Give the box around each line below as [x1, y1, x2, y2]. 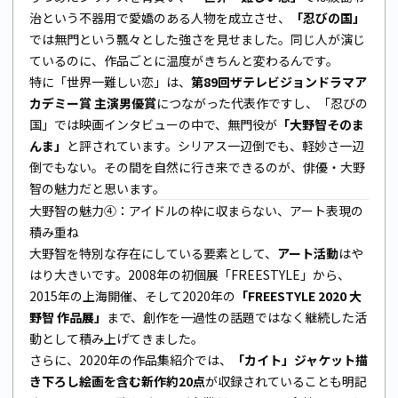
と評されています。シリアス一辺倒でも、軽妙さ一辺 [67, 136, 364, 155]
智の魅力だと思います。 [29, 179, 165, 197]
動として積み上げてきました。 [29, 329, 203, 347]
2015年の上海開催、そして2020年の [29, 286, 235, 305]
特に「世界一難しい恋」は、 [29, 72, 191, 91]
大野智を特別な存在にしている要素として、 [29, 243, 277, 262]
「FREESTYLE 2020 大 [235, 286, 362, 305]
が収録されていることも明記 [205, 371, 367, 390]
